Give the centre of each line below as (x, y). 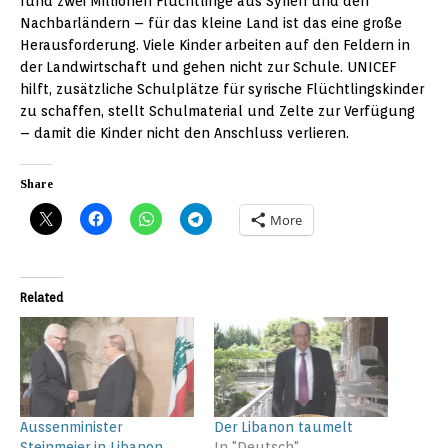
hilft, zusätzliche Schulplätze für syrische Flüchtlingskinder (222, 89)
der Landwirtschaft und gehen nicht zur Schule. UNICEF (208, 67)
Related (41, 298)
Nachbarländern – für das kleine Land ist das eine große (211, 23)
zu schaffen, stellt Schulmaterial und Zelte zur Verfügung (217, 111)
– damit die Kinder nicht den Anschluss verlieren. (184, 133)
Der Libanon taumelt (283, 426)
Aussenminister (71, 426)
